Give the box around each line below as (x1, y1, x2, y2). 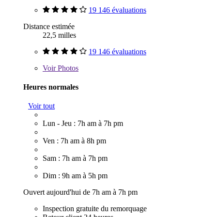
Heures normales (23, 82, 78, 91)
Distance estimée (23, 22, 75, 31)
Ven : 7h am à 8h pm (43, 137, 106, 145)
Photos (56, 63, 78, 72)
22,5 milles (43, 31, 76, 39)
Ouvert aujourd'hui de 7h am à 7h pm (23, 188, 138, 197)
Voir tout (28, 102, 55, 110)
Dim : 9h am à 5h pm (43, 171, 108, 180)
